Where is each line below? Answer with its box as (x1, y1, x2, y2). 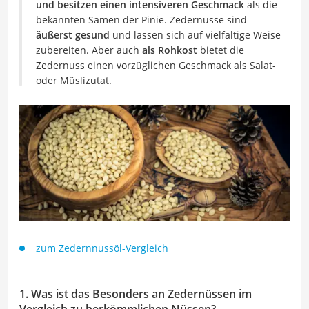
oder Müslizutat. (36, 74, 112, 87)
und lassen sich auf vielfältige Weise (110, 28, 281, 41)
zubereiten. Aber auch (36, 43, 142, 57)
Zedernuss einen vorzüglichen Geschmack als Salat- (36, 59, 276, 72)
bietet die (197, 43, 244, 57)
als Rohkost (142, 43, 197, 57)
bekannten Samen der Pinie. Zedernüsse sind (36, 13, 247, 26)
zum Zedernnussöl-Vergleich (36, 241, 168, 255)
